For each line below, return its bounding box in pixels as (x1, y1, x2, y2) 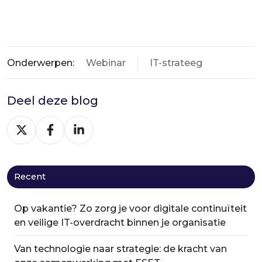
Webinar (85, 56, 126, 68)
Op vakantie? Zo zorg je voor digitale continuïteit (14, 202, 247, 215)
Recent (14, 171, 46, 182)
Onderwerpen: (7, 56, 74, 68)
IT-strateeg (149, 56, 202, 68)
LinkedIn (64, 150, 113, 163)
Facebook (36, 150, 91, 163)
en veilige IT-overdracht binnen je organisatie (14, 216, 226, 229)
